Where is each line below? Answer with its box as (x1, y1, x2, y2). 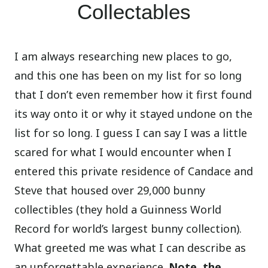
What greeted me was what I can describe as (14, 240, 246, 255)
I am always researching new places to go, (14, 49, 233, 64)
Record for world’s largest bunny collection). (14, 221, 242, 236)
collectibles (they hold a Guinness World (14, 202, 222, 217)
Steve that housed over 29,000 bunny (14, 183, 206, 198)
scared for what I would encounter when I (14, 145, 232, 160)
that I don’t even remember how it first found (14, 87, 252, 102)
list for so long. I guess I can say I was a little (14, 126, 248, 141)
